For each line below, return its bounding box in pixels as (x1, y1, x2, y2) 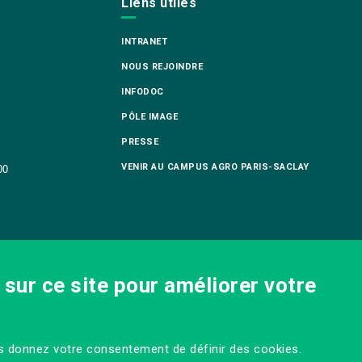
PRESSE (121, 137, 159, 148)
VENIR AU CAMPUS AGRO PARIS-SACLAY (121, 162, 309, 173)
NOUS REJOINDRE (121, 61, 204, 73)
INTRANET (121, 36, 168, 48)
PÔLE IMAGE (121, 112, 179, 123)
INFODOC (121, 86, 164, 98)
